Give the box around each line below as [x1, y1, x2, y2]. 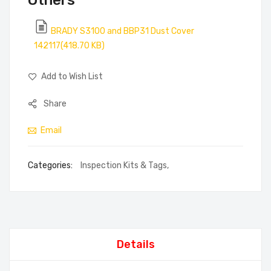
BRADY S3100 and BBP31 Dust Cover [51, 26, 194, 37]
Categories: [28, 160, 74, 171]
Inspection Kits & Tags [80, 160, 167, 171]
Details [116, 238, 155, 252]
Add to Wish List [41, 71, 103, 82]
